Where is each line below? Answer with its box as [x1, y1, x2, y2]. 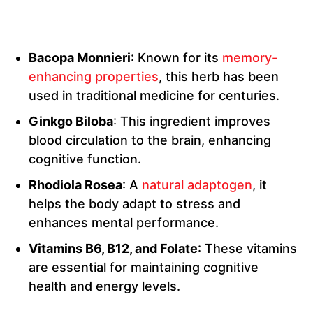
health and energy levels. [29, 279, 180, 294]
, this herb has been [159, 69, 279, 85]
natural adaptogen [142, 177, 252, 193]
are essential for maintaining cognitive [29, 260, 259, 275]
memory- [222, 50, 277, 66]
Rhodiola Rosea [29, 177, 122, 193]
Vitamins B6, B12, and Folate [29, 241, 198, 256]
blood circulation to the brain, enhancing [29, 133, 271, 148]
